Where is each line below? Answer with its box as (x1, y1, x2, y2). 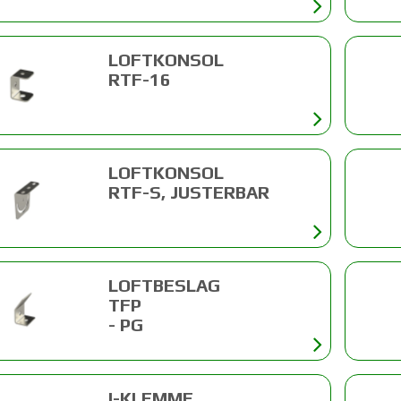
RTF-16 (107, 68, 171, 90)
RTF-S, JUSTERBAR (107, 181, 269, 202)
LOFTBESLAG (107, 275, 220, 296)
